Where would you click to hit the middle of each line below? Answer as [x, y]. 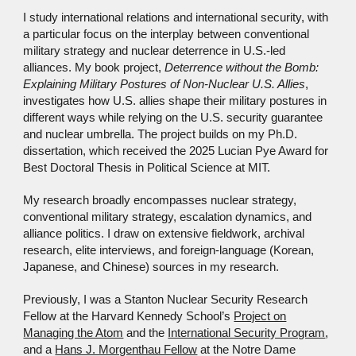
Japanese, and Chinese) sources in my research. [151, 267]
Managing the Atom [74, 333]
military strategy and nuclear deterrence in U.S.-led [155, 51]
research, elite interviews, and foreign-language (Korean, [169, 251]
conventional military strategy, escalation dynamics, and [168, 217]
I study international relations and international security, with [176, 18]
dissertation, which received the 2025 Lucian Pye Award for [176, 151]
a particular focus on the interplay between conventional [166, 35]
